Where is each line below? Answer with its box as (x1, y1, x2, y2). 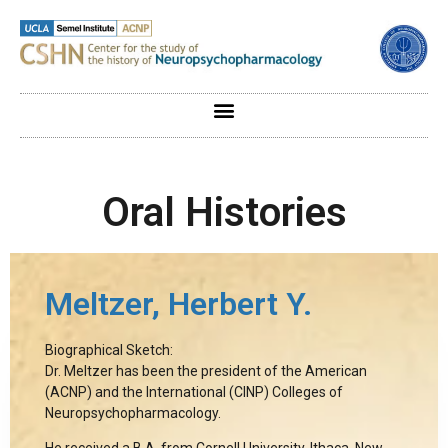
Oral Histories (101, 188, 347, 236)
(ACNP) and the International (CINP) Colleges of (45, 383, 343, 400)
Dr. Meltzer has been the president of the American (45, 362, 367, 379)
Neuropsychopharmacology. (45, 404, 221, 421)
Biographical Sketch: (45, 341, 173, 358)
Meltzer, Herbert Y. (45, 284, 312, 323)
